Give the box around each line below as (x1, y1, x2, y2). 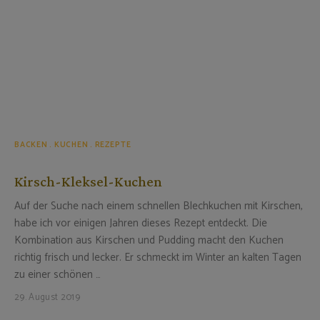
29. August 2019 (14, 289, 80, 305)
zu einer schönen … (14, 265, 101, 284)
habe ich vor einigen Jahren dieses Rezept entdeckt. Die (14, 214, 267, 232)
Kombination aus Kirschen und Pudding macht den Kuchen (14, 231, 284, 249)
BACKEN (14, 138, 48, 151)
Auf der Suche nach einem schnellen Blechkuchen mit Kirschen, (14, 196, 303, 215)
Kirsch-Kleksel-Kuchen (14, 172, 162, 190)
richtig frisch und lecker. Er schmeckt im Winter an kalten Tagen (14, 248, 301, 266)
